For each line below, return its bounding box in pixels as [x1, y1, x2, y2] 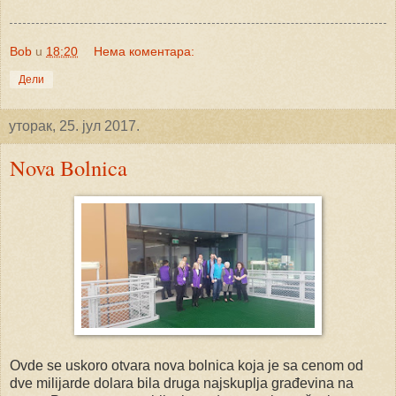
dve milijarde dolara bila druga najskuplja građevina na [10, 376, 354, 392]
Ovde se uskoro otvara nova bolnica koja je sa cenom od [10, 358, 363, 374]
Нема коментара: [94, 44, 195, 59]
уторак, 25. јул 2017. [9, 118, 140, 134]
